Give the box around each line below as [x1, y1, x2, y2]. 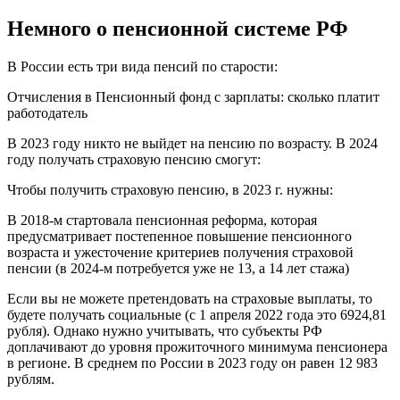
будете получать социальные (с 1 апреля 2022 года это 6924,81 [7, 306, 387, 322]
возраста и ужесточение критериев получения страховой [7, 244, 354, 260]
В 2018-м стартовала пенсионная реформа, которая [7, 212, 317, 228]
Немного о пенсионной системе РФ [7, 16, 348, 40]
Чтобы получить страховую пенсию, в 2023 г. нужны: [7, 181, 333, 197]
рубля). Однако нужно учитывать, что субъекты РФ [7, 322, 322, 338]
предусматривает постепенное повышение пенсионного [7, 228, 352, 244]
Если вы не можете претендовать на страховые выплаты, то [7, 290, 372, 306]
